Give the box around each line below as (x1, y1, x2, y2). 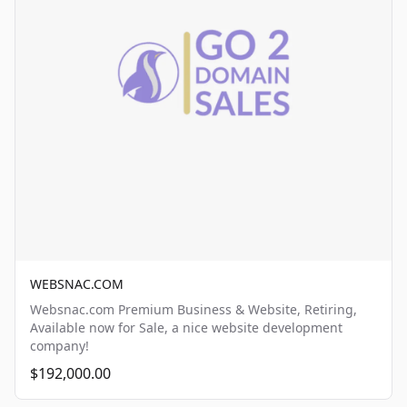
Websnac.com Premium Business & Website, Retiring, (30, 301, 357, 318)
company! (30, 337, 89, 354)
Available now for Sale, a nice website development (30, 319, 342, 336)
